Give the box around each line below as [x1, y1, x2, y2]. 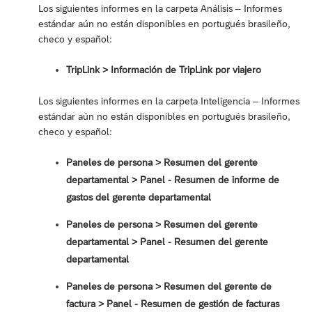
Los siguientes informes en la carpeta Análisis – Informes [38, 3, 282, 15]
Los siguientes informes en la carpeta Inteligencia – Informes [38, 95, 299, 107]
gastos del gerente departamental [66, 192, 211, 203]
